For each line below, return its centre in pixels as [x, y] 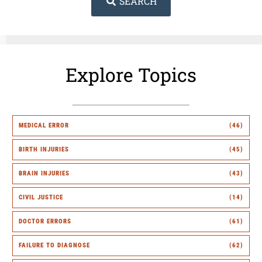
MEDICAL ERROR [44, 125]
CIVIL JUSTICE [41, 197]
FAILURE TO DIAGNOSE [54, 245]
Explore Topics [131, 74]
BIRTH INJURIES [44, 149]
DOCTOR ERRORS [45, 221]
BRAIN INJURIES [44, 173]
